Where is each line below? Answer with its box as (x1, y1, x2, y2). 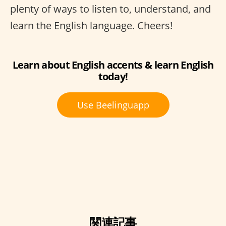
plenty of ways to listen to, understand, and (10, 2, 211, 16)
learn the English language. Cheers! (10, 19, 173, 32)
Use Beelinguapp (77, 99, 149, 111)
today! (98, 70, 128, 83)
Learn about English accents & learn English (12, 58, 214, 72)
